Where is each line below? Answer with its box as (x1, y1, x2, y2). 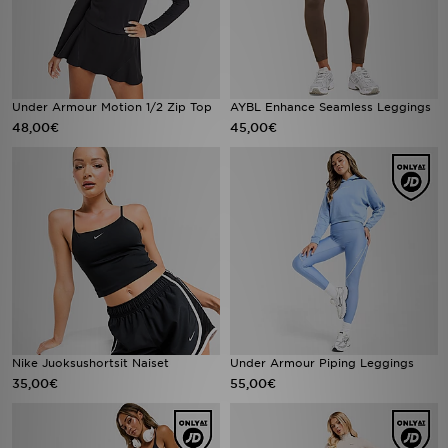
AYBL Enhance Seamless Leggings (230, 100, 431, 114)
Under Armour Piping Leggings (230, 356, 414, 370)
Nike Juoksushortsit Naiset (12, 356, 169, 370)
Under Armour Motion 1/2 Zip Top (12, 100, 212, 114)
